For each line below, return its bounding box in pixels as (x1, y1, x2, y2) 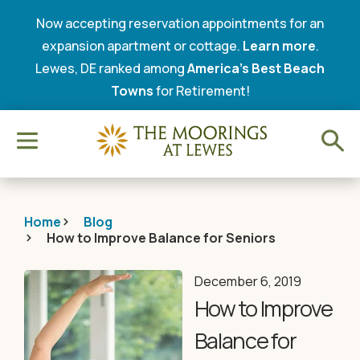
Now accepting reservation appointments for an (36, 14, 324, 32)
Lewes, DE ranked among (35, 59, 187, 77)
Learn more (242, 37, 316, 55)
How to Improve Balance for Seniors (46, 229, 276, 247)
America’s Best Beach (187, 59, 325, 77)
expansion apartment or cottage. (41, 37, 243, 55)
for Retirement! (153, 82, 250, 100)
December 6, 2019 (194, 272, 301, 290)
